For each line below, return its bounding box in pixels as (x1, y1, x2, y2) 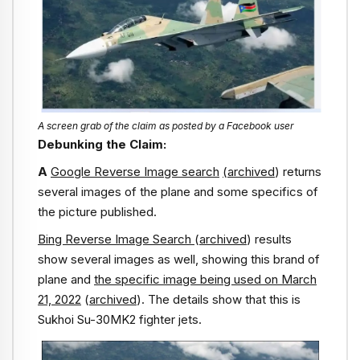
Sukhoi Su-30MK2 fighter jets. (38, 312, 202, 328)
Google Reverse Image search (51, 164, 219, 180)
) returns (275, 164, 321, 180)
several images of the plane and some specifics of (38, 184, 318, 200)
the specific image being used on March (94, 272, 317, 288)
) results (247, 231, 292, 247)
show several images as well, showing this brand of (38, 252, 320, 268)
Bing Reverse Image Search (38, 231, 194, 247)
